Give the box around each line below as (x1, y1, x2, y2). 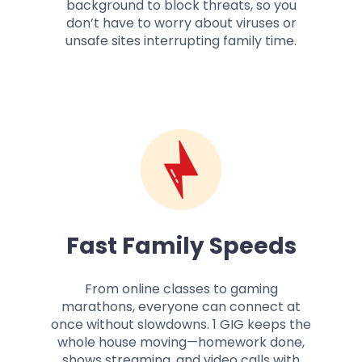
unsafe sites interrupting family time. (65, 32, 297, 51)
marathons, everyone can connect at (61, 297, 301, 317)
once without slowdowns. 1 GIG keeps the (51, 315, 311, 335)
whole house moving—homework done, (57, 333, 305, 352)
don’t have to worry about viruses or (65, 14, 297, 33)
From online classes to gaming (84, 280, 278, 299)
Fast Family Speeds (65, 230, 297, 263)
